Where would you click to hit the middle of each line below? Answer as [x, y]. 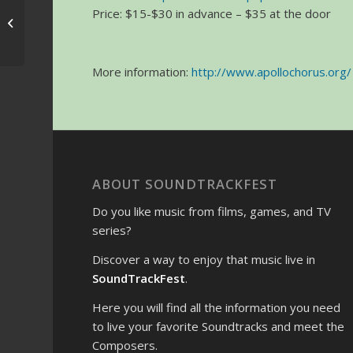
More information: [142, 71]
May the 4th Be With [75, 14]
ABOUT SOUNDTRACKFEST [185, 184]
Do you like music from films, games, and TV [212, 212]
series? [112, 230]
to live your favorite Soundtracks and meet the [219, 326]
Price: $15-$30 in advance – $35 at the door [212, 13]
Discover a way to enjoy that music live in [204, 259]
